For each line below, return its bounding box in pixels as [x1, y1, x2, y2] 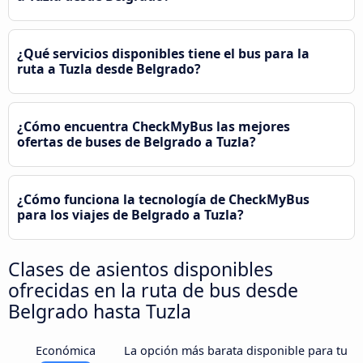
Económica [36, 343, 96, 359]
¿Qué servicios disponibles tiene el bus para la [17, 45, 310, 63]
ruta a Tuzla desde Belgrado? [17, 60, 201, 79]
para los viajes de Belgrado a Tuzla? [17, 206, 244, 224]
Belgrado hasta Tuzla [8, 298, 191, 325]
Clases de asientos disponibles [8, 256, 273, 283]
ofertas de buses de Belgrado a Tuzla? [17, 133, 256, 152]
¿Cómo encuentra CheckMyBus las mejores [17, 117, 290, 136]
